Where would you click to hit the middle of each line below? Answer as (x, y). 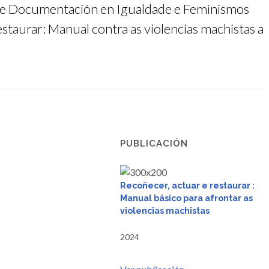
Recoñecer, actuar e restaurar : (187, 186)
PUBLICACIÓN (154, 144)
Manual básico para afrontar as (186, 198)
